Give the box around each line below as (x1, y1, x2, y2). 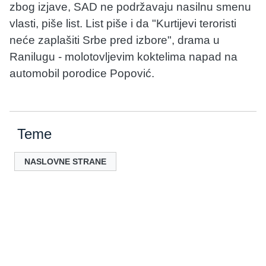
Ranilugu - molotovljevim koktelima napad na (9, 50, 237, 63)
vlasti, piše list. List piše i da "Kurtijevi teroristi (9, 17, 236, 30)
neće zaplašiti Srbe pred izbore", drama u (9, 33, 220, 46)
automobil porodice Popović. (9, 66, 154, 80)
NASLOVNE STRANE (24, 156, 106, 166)
